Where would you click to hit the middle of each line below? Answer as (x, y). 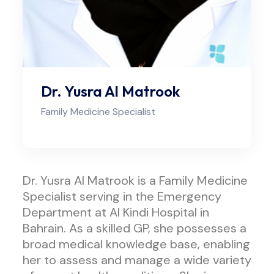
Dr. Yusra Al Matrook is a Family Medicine (135, 180)
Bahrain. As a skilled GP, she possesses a (135, 228)
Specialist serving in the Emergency (122, 196)
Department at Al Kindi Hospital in (116, 212)
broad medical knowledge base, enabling (136, 244)
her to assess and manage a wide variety (137, 260)
